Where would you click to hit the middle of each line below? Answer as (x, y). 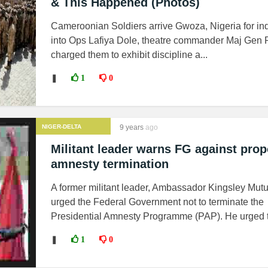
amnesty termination (110, 164)
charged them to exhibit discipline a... (129, 55)
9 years (132, 127)
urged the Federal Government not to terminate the (157, 202)
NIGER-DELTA (62, 127)
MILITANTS (57, 137)
